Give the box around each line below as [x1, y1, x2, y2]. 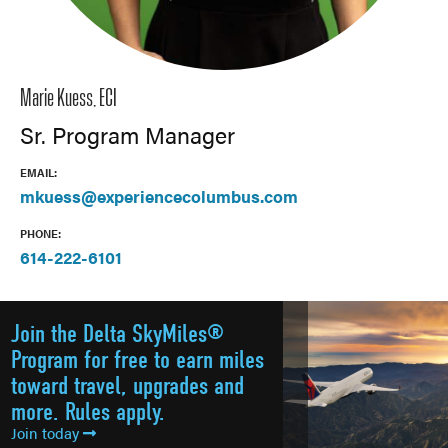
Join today [11, 422, 83, 443]
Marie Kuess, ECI [20, 88, 117, 109]
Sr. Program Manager [20, 118, 235, 151]
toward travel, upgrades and [11, 372, 244, 400]
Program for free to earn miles [11, 346, 264, 374]
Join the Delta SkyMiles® [11, 320, 224, 348]
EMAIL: [20, 164, 57, 180]
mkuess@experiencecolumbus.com [20, 184, 298, 208]
